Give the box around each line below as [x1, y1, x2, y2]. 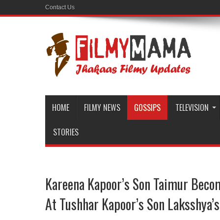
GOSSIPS [134, 102, 161, 113]
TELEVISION [175, 102, 209, 113]
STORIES [53, 126, 79, 138]
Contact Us [45, 4, 75, 11]
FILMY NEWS [84, 102, 120, 113]
